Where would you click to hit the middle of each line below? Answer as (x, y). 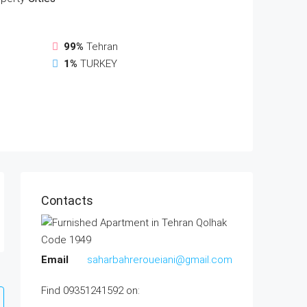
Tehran (102, 47)
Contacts (67, 200)
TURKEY (99, 64)
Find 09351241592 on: (90, 291)
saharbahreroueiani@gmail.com (160, 260)
